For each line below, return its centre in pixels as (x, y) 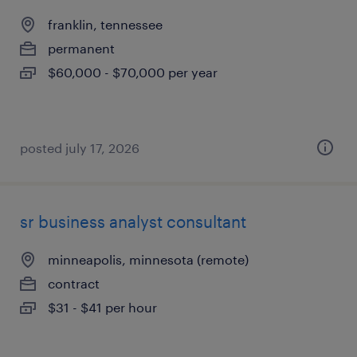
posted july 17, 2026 (80, 148)
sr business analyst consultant (133, 222)
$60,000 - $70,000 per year (133, 72)
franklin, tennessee (105, 24)
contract (74, 283)
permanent (81, 48)
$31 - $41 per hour (102, 307)
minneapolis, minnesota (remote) (148, 259)
